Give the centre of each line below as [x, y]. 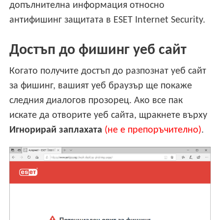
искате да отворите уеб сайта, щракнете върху [109, 116]
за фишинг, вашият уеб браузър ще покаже [101, 86]
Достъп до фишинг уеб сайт [98, 51]
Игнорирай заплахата [56, 130]
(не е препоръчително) [153, 130]
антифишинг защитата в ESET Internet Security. [108, 20]
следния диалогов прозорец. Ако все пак [96, 101]
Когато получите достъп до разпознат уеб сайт [108, 71]
